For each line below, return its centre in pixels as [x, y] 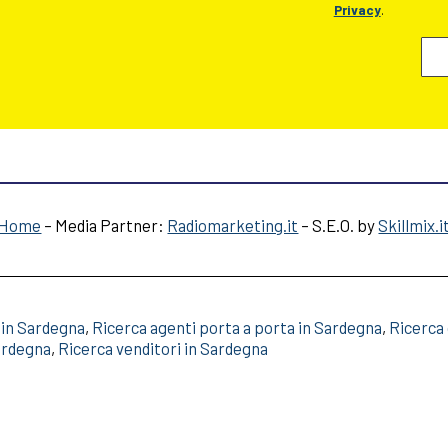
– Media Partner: [104, 225]
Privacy [357, 10]
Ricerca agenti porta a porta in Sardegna [237, 327]
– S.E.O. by [338, 225]
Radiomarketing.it [233, 225]
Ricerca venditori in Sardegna [163, 348]
